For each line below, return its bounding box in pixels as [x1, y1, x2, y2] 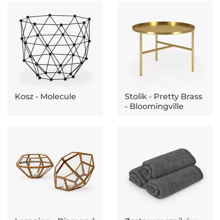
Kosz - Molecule [15, 92, 76, 101]
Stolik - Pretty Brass [124, 92, 202, 101]
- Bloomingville [124, 102, 184, 111]
